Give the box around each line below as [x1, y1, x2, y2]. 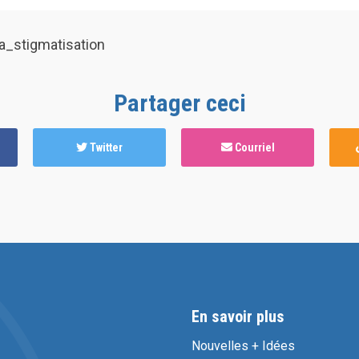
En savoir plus [192, 307, 284, 327]
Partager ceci [113, 89, 246, 118]
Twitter [87, 141, 123, 155]
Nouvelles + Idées [192, 338, 295, 354]
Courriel [232, 141, 275, 155]
